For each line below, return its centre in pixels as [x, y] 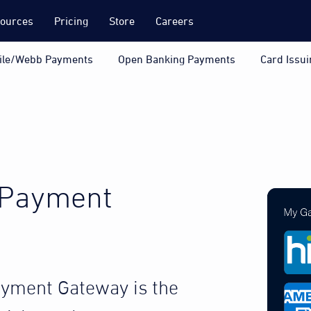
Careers [175, 20]
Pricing [71, 20]
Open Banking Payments [177, 59]
